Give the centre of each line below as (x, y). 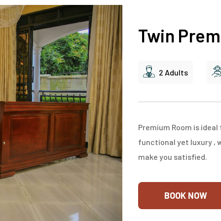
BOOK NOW (185, 196)
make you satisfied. (172, 157)
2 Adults (173, 73)
